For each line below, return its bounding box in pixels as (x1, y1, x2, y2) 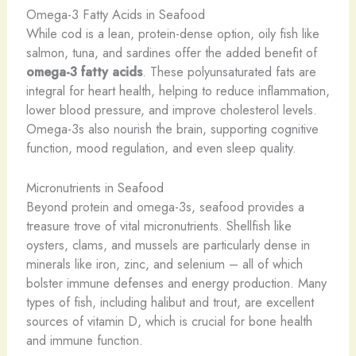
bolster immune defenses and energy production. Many (25, 273, 327, 292)
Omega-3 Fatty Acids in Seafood (25, 4, 205, 24)
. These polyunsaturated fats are (141, 61, 316, 81)
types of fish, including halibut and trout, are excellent (25, 292, 314, 311)
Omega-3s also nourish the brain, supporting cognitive (25, 118, 319, 138)
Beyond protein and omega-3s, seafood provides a (25, 196, 304, 216)
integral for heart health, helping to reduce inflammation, (25, 80, 330, 100)
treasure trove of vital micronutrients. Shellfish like (25, 215, 292, 235)
